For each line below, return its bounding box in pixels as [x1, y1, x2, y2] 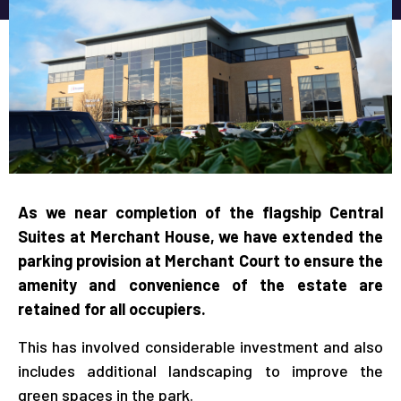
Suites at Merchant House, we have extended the [18, 226, 383, 247]
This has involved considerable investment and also [18, 336, 383, 356]
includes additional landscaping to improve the [18, 360, 383, 380]
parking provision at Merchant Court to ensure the [18, 251, 383, 271]
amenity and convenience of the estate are [18, 275, 383, 295]
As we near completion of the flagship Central [18, 202, 383, 223]
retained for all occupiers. [18, 299, 206, 320]
